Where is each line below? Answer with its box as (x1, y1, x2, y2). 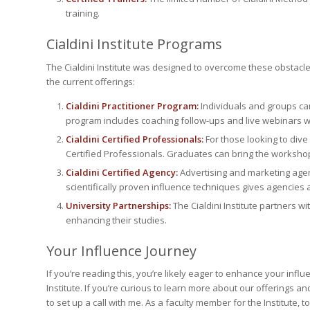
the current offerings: (46, 75, 135, 88)
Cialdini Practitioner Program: (66, 99, 199, 112)
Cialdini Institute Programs (46, 35, 222, 54)
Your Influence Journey (46, 241, 197, 260)
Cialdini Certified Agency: (66, 165, 178, 179)
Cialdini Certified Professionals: (66, 132, 203, 145)
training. (66, 7, 100, 20)
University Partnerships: (66, 199, 171, 212)
